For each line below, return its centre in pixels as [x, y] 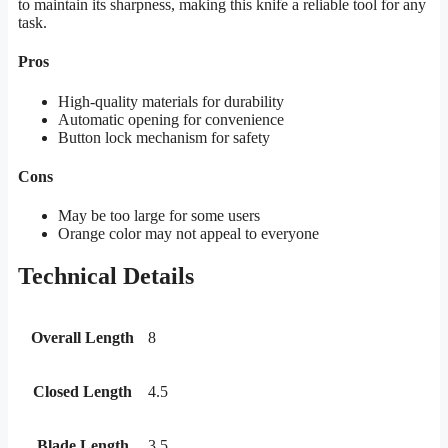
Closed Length [82, 392]
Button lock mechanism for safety [164, 137]
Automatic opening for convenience [171, 119]
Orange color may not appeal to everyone [188, 234]
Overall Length [82, 338]
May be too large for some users [159, 216]
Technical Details [106, 276]
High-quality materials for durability [171, 101]
